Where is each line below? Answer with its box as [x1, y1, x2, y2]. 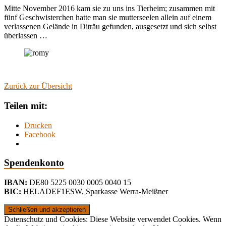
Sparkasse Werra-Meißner [86, 187, 168, 196]
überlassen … [4, 31, 47, 40]
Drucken [24, 121, 52, 130]
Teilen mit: [4, 100, 47, 111]
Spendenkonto [4, 157, 64, 168]
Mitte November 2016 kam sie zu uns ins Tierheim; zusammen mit [4, 4, 215, 13]
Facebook [24, 130, 55, 139]
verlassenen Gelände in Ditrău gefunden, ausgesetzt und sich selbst [4, 22, 216, 31]
